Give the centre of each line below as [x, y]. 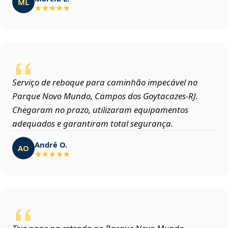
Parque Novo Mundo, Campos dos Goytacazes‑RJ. [105, 96]
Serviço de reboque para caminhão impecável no [105, 82]
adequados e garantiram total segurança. [93, 124]
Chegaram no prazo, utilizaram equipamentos [100, 110]
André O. [51, 144]
